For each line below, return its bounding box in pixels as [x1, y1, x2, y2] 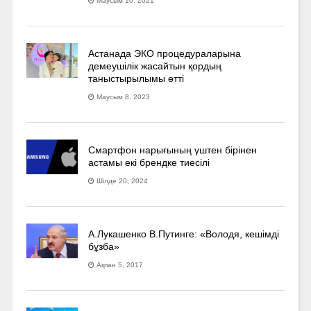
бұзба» [88, 240, 120, 252]
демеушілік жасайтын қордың [88, 60, 222, 72]
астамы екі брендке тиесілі [88, 156, 210, 168]
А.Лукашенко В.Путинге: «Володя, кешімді [88, 228, 280, 239]
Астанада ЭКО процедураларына [88, 47, 242, 59]
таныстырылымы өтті [88, 72, 185, 84]
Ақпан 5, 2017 [96, 260, 144, 269]
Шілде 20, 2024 [96, 176, 149, 185]
